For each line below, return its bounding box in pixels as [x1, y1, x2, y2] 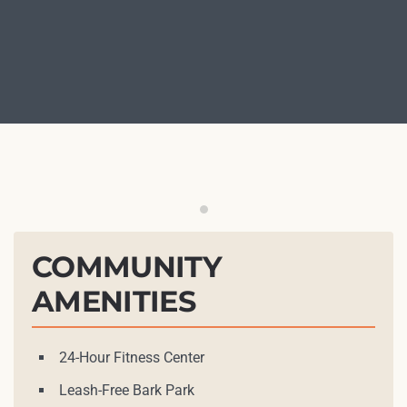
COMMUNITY [32, 248, 223, 284]
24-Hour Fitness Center [59, 348, 204, 366]
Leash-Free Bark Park [59, 381, 194, 399]
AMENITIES [32, 283, 196, 319]
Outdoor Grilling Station [207, 207, 359, 225]
